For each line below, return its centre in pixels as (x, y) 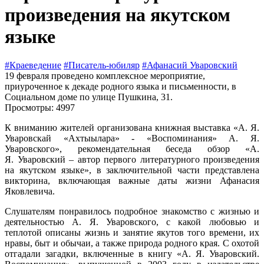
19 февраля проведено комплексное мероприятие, (105, 76)
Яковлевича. (30, 192)
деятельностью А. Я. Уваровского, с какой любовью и (132, 222)
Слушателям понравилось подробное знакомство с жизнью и (132, 212)
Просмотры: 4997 (40, 108)
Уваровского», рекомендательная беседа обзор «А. (132, 149)
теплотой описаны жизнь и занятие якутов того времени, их (132, 233)
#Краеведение (33, 65)
